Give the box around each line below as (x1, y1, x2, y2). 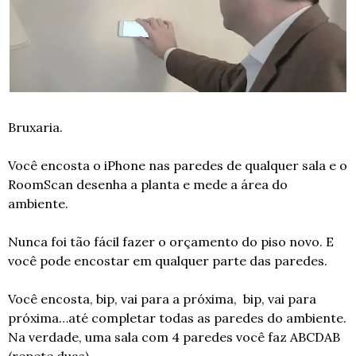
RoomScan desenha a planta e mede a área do (8, 176, 288, 192)
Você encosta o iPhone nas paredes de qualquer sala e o (8, 157, 347, 173)
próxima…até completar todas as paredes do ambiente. (8, 309, 346, 326)
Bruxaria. (8, 118, 63, 135)
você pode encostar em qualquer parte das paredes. (8, 252, 327, 269)
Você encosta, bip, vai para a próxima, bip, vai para (8, 290, 316, 307)
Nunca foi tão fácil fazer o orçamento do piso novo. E (8, 233, 334, 250)
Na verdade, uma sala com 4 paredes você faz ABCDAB (8, 328, 340, 345)
